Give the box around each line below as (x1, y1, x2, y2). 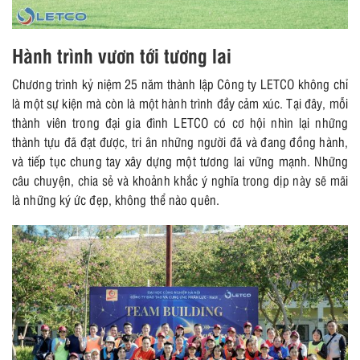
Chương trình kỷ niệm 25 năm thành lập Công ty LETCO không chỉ (12, 74, 348, 92)
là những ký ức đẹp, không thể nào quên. (12, 190, 219, 208)
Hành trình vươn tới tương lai (12, 41, 231, 68)
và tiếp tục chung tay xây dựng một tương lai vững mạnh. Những (12, 151, 348, 170)
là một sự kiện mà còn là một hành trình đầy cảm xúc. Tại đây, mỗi (12, 93, 348, 112)
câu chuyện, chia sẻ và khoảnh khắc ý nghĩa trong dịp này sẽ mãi (12, 170, 348, 189)
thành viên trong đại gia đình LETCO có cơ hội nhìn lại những (12, 112, 348, 131)
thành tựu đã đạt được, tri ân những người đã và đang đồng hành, (12, 132, 348, 150)
